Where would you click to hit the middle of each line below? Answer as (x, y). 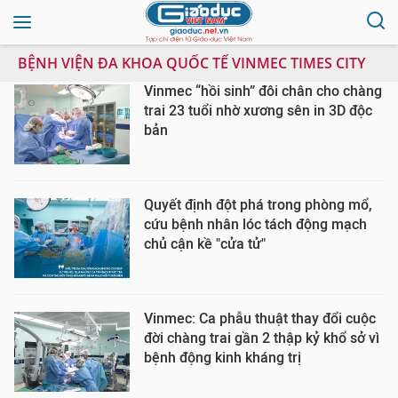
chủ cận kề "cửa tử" (205, 244)
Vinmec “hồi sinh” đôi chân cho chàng (263, 91)
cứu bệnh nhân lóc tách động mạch (255, 224)
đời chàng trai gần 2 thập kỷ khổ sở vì (262, 338)
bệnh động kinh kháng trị (223, 358)
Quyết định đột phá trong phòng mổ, (258, 205)
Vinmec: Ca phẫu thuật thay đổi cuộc (260, 318)
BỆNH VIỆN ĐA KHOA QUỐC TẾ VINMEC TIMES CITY (191, 63)
